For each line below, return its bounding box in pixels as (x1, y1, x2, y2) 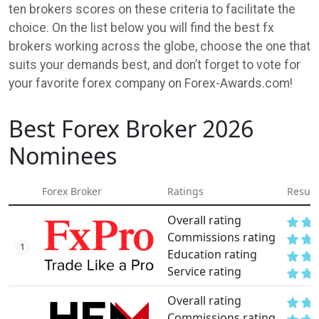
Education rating (167, 246, 257, 263)
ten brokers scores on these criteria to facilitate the (9, 2, 296, 17)
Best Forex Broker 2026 (9, 113, 253, 144)
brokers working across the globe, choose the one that (9, 39, 310, 54)
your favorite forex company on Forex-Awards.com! (9, 76, 296, 91)
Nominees (9, 140, 117, 171)
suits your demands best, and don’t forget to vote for (9, 58, 300, 73)
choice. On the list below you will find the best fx (9, 21, 274, 36)
